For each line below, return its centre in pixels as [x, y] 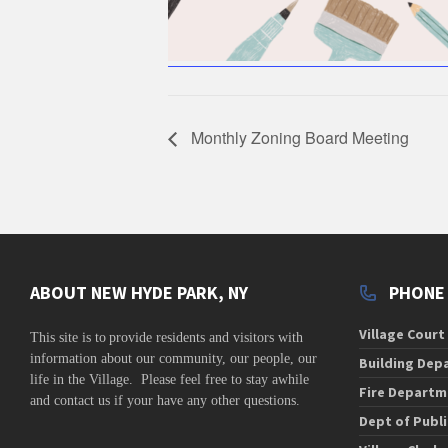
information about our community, [130, 359]
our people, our [273, 359]
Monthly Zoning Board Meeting [298, 138]
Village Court [401, 334]
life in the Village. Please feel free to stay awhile [169, 380]
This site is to [68, 338]
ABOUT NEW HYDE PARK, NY [139, 293]
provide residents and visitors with [206, 338]
